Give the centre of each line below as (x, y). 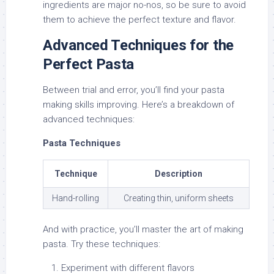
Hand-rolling (76, 198)
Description (179, 174)
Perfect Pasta (89, 65)
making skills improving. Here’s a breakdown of (139, 105)
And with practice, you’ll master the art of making (143, 230)
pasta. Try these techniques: (102, 244)
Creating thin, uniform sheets (179, 198)
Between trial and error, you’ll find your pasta (134, 90)
